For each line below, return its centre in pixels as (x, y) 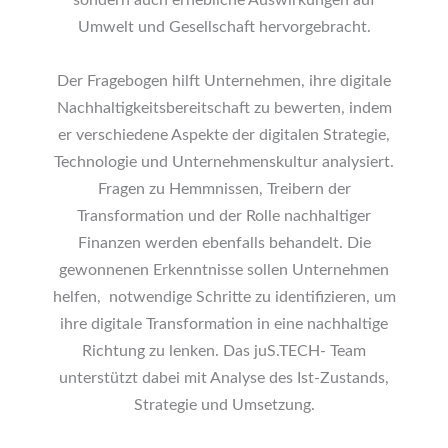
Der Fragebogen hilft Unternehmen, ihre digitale (224, 81)
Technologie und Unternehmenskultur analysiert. (224, 162)
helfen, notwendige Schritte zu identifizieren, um (224, 297)
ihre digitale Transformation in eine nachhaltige (224, 324)
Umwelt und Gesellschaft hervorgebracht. (224, 27)
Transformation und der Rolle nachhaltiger (224, 216)
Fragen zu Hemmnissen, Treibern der (224, 189)
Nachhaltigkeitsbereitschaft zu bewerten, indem (224, 108)
